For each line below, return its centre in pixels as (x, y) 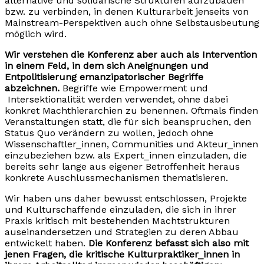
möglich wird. (36, 34)
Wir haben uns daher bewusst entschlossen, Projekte (126, 199)
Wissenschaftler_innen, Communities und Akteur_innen (131, 144)
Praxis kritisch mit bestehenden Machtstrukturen (117, 221)
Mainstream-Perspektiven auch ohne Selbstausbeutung (132, 23)
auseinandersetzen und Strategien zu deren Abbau (122, 232)
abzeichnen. (32, 88)
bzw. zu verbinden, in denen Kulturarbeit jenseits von (127, 12)
